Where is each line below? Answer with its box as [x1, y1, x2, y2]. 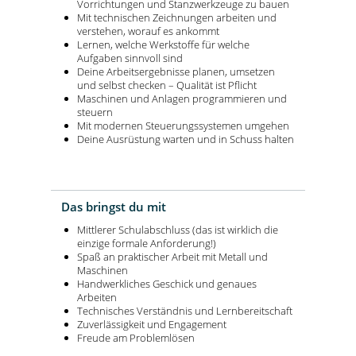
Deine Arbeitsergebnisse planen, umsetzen [77, 64, 275, 79]
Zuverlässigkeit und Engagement [77, 316, 226, 331]
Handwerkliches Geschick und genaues [77, 276, 257, 291]
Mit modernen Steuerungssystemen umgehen [77, 118, 289, 133]
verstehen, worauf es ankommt [77, 23, 219, 38]
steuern [77, 104, 113, 119]
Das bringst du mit [61, 199, 166, 215]
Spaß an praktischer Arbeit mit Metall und [77, 249, 268, 264]
